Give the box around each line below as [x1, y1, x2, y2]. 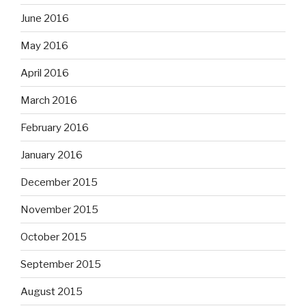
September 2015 [20, 258, 101, 270]
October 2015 [20, 230, 87, 243]
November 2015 [20, 203, 98, 216]
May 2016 [20, 39, 68, 52]
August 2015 [20, 285, 83, 298]
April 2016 [20, 66, 69, 79]
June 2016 [20, 12, 69, 25]
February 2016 [20, 121, 89, 134]
